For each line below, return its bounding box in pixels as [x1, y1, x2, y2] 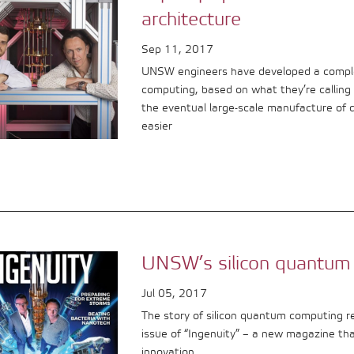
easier [141, 120, 173, 134]
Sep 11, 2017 [141, 43, 214, 57]
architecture [141, 9, 242, 32]
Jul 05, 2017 [141, 288, 208, 301]
